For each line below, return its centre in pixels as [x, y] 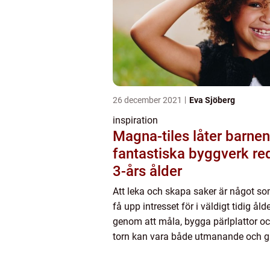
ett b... [126, 252]
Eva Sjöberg [212, 100]
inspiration [135, 120]
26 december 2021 [148, 100]
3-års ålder [147, 171]
